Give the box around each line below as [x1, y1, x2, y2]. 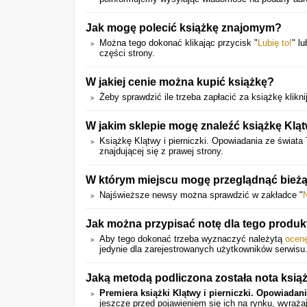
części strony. [99, 48, 155, 58]
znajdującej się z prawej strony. [99, 146, 223, 156]
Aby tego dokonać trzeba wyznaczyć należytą [99, 234, 285, 244]
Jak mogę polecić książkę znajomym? [86, 21, 282, 34]
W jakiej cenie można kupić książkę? [86, 75, 274, 88]
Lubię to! [258, 38, 292, 48]
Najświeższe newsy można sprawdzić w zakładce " [99, 190, 303, 200]
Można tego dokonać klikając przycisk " [99, 38, 258, 48]
